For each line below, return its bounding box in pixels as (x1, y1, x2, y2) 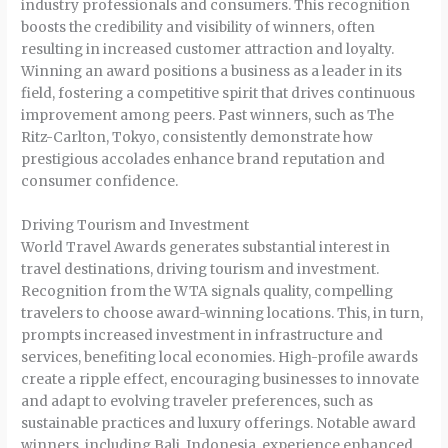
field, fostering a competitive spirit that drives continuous (21, 84, 416, 102)
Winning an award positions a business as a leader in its (21, 62, 403, 80)
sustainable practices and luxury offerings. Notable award (21, 414, 417, 432)
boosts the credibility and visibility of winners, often (21, 18, 376, 36)
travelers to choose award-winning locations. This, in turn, (21, 304, 424, 322)
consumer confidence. (21, 172, 179, 190)
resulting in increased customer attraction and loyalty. (21, 40, 395, 58)
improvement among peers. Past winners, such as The (21, 106, 395, 124)
